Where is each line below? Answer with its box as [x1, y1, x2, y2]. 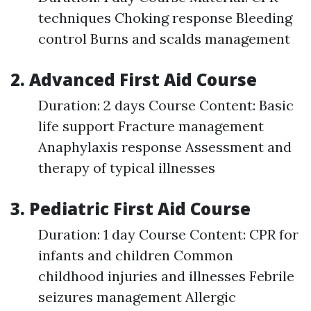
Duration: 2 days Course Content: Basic [38, 96, 294, 115]
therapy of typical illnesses [38, 159, 215, 177]
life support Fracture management [38, 117, 264, 135]
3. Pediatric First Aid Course [10, 197, 251, 221]
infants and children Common [38, 246, 233, 264]
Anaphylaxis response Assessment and [38, 138, 292, 156]
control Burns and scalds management [38, 30, 290, 48]
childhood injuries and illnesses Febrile [38, 267, 294, 285]
